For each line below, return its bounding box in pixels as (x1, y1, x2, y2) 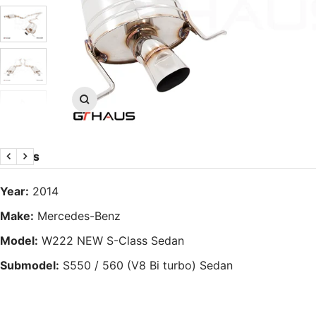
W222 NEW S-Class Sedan (42, 233, 184, 248)
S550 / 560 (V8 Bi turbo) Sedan (63, 257, 233, 272)
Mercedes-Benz (37, 208, 121, 223)
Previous (7, 157, 54, 171)
